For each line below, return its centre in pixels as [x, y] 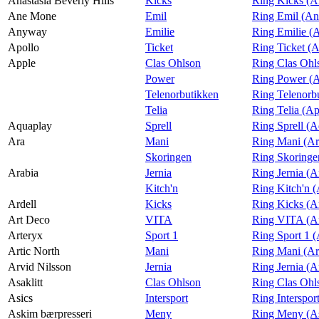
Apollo [23, 47]
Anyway [27, 31]
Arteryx [25, 235]
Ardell [22, 204]
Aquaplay [30, 125]
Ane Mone [32, 16]
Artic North [34, 251]
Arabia [23, 172]
